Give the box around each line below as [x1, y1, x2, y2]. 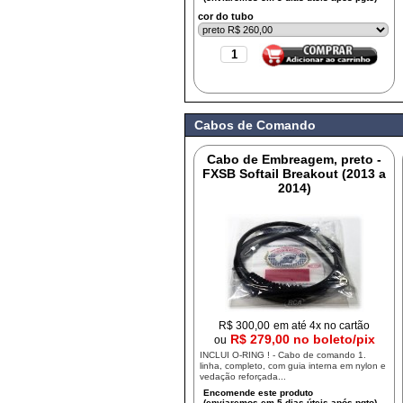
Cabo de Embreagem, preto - [207, 152, 382, 166]
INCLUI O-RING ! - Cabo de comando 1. [200, 350, 367, 360]
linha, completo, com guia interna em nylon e [200, 361, 387, 371]
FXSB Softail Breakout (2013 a [202, 166, 387, 181]
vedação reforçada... [200, 372, 287, 381]
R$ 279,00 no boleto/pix [229, 332, 375, 346]
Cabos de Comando [194, 118, 317, 132]
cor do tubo [198, 11, 255, 22]
